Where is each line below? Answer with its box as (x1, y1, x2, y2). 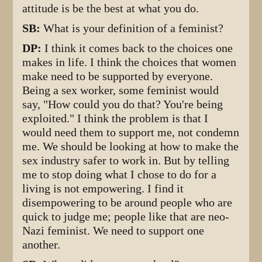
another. (22, 237, 61, 251)
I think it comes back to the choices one (44, 41, 233, 55)
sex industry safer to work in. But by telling (22, 153, 230, 167)
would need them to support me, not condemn (22, 125, 240, 139)
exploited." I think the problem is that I (22, 111, 209, 125)
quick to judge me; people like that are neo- (22, 209, 230, 223)
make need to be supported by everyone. (22, 69, 213, 83)
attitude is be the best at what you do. (22, 1, 199, 15)
